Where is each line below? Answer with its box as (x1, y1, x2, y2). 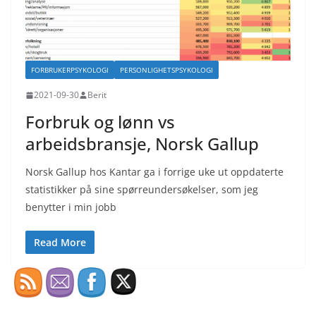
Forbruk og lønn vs (25, 110, 175, 134)
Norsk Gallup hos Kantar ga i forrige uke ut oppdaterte (25, 165, 284, 179)
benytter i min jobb (25, 200, 116, 214)
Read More (34, 236, 86, 250)
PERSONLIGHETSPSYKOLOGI (120, 65, 213, 75)
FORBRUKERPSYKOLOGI (31, 65, 109, 75)
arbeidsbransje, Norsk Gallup (25, 132, 259, 156)
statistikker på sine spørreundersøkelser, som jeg (25, 183, 258, 197)
